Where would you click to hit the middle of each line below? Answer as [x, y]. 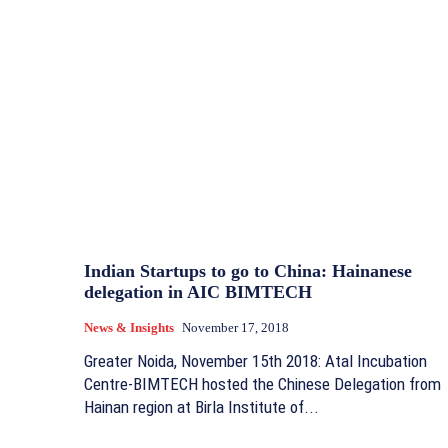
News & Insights [129, 328]
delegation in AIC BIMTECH [198, 292]
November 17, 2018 [235, 328]
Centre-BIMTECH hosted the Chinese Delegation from [262, 384]
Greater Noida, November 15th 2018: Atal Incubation [255, 361]
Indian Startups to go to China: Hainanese [248, 271]
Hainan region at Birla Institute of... [201, 407]
